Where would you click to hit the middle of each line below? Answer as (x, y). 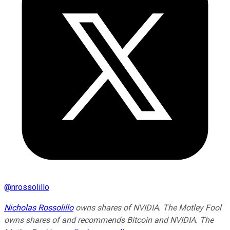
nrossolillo (30, 187)
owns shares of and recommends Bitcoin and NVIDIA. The (109, 220)
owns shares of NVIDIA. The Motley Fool (147, 207)
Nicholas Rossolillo (39, 207)
